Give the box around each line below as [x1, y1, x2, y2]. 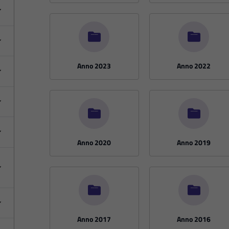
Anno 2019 [177, 136, 211, 148]
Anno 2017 [77, 213, 111, 224]
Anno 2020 [77, 136, 111, 148]
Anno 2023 [77, 60, 111, 71]
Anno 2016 [177, 213, 211, 224]
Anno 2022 [177, 60, 211, 71]
